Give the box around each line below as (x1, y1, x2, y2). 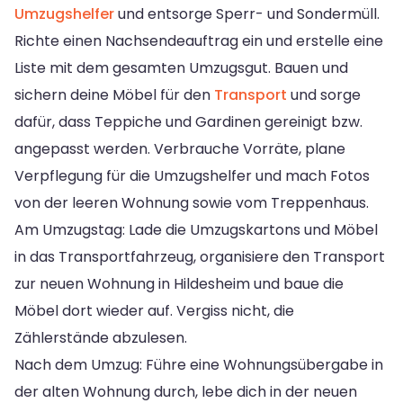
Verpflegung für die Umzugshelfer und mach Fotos (14, 165, 370, 186)
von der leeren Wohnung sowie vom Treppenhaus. (14, 192, 369, 213)
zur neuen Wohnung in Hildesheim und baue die (14, 273, 344, 294)
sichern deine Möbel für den (14, 84, 214, 105)
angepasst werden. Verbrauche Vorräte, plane (14, 138, 345, 159)
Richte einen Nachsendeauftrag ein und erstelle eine (14, 30, 383, 51)
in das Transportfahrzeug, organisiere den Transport (14, 246, 385, 267)
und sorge (287, 84, 361, 105)
